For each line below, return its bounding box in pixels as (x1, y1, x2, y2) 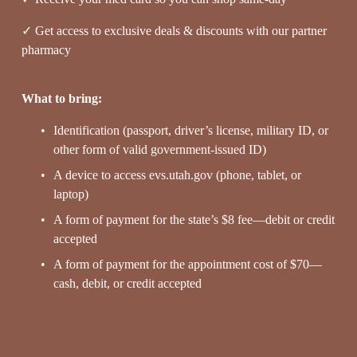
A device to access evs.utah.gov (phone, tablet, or (53, 167, 301, 182)
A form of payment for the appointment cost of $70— (53, 257, 322, 271)
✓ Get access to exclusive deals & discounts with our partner (21, 23, 327, 37)
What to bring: (21, 91, 102, 105)
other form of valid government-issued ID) (53, 142, 266, 156)
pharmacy (21, 42, 71, 57)
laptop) (53, 186, 88, 201)
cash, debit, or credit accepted (53, 276, 202, 290)
